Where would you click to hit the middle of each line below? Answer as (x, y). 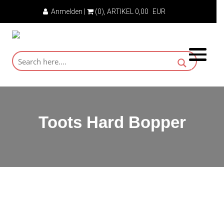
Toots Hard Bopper (112, 122)
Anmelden (65, 11)
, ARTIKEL (120, 11)
